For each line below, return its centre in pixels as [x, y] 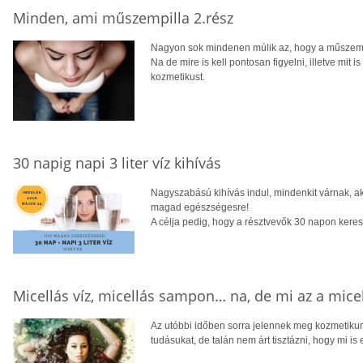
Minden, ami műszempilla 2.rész [123, 17]
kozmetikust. [178, 77]
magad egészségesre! [200, 207]
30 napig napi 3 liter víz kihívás [117, 162]
